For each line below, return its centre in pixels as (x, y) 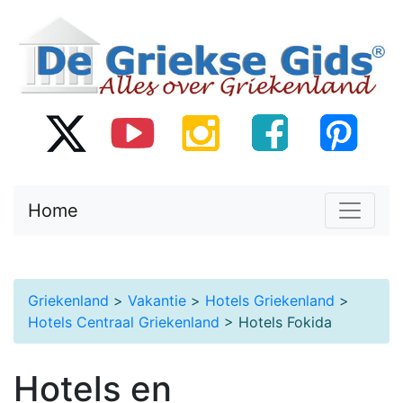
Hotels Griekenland (270, 300)
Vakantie (157, 300)
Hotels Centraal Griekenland (124, 322)
